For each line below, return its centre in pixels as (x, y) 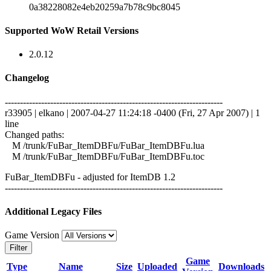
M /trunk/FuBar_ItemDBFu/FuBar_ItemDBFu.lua (105, 145)
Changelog (27, 78)
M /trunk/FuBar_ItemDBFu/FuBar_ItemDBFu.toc (105, 156)
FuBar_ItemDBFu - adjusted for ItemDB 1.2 (90, 177)
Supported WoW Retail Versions (72, 30)
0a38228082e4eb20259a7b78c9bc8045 (105, 7)
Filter (18, 248)
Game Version (33, 235)
